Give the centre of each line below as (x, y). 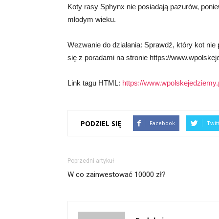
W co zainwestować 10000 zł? (117, 175)
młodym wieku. (92, 20)
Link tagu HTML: (95, 83)
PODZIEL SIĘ (101, 123)
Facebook (162, 123)
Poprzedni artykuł (91, 161)
